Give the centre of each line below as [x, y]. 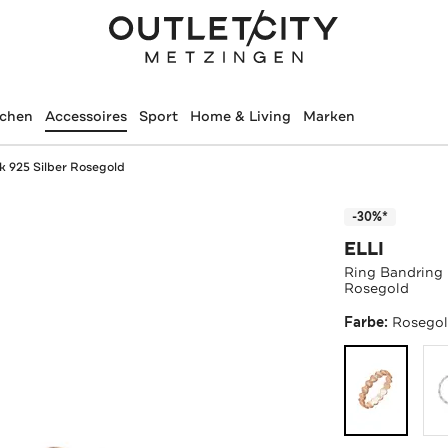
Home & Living [240, 116]
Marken [328, 116]
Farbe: [368, 322]
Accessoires [85, 116]
